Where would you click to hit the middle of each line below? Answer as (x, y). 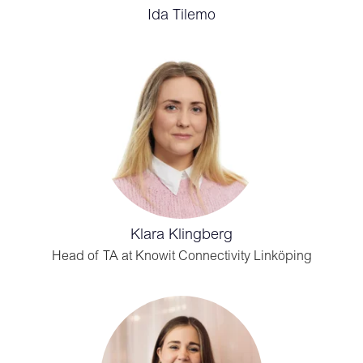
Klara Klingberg (181, 236)
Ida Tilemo (181, 16)
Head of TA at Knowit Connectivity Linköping (181, 257)
